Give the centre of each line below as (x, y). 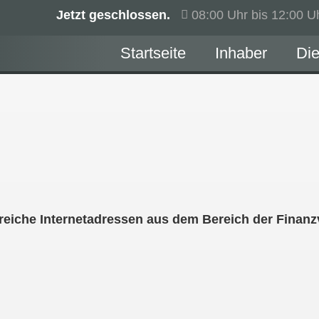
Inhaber (241, 53)
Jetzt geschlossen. (113, 15)
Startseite (153, 53)
